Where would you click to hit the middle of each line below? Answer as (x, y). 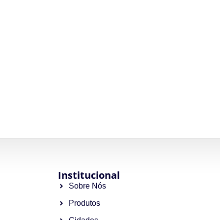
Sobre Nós (88, 186)
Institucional (89, 175)
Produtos (85, 203)
